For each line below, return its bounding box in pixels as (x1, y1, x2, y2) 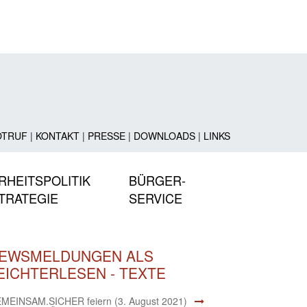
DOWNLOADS (133, 128, 195, 143)
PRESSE (87, 128, 125, 143)
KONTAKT (35, 128, 79, 143)
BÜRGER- (129, 171, 186, 189)
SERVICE (129, 188, 182, 207)
